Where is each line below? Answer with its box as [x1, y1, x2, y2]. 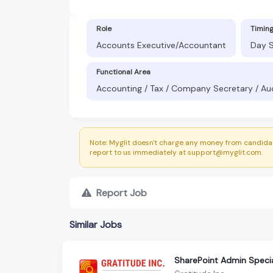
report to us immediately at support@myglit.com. [90, 147, 263, 157]
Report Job [96, 186, 147, 199]
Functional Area [96, 66, 151, 77]
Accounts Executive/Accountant [96, 39, 226, 51]
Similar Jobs [69, 218, 122, 231]
